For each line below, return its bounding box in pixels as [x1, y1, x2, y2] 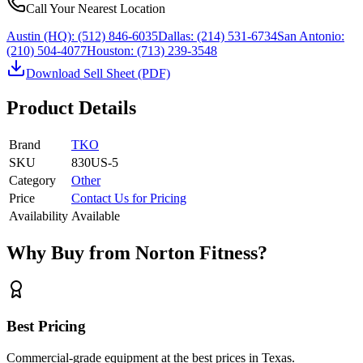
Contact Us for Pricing [71, 190, 186, 205]
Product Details [6, 96, 136, 118]
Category [9, 173, 56, 187]
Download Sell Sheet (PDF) [26, 66, 170, 80]
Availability [9, 208, 68, 223]
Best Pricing [6, 318, 86, 335]
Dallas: [158, 28, 194, 43]
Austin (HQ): [6, 28, 75, 43]
